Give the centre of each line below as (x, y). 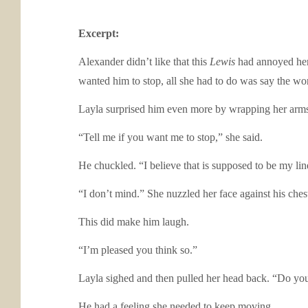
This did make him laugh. (134, 222)
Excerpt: (99, 33)
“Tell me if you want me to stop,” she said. (170, 137)
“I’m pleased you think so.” (138, 250)
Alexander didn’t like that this (144, 62)
